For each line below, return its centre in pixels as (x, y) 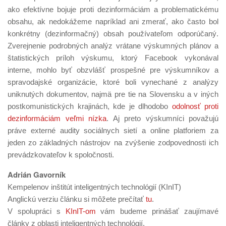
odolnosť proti (195, 106)
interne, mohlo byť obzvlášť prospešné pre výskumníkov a (113, 70)
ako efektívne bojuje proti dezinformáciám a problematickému (113, 9)
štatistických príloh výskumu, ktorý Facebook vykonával (113, 58)
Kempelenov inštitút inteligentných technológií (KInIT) (94, 187)
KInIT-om (80, 211)
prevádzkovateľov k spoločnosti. (61, 154)
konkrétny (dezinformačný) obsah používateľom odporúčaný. (113, 33)
